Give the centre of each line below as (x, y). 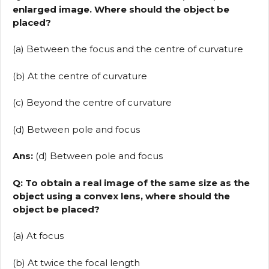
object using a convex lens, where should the (121, 196)
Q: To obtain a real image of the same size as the (131, 183)
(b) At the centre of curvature (80, 76)
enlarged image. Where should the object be (121, 9)
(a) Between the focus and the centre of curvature (128, 49)
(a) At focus (38, 236)
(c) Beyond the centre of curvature (92, 103)
